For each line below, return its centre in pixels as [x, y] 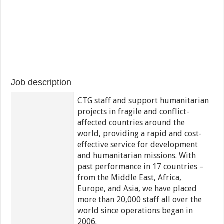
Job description [41, 83]
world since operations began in [135, 211]
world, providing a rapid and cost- [139, 134]
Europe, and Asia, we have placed [137, 189]
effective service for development [137, 145]
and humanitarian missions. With [136, 156]
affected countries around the [131, 123]
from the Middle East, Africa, [129, 178]
